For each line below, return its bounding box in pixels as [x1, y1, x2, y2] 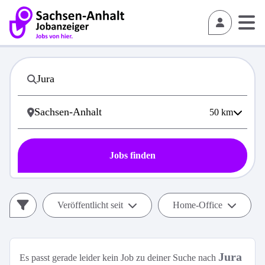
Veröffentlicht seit [57, 200, 123, 210]
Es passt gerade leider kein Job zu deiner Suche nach [20, 253, 218, 263]
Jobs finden [109, 150, 156, 160]
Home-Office [173, 200, 222, 210]
